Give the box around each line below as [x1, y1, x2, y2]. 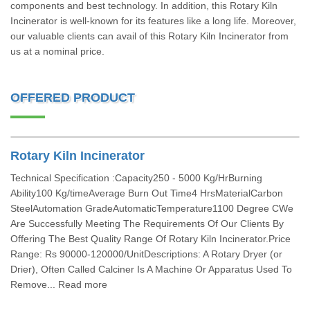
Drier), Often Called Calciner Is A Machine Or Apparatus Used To [10, 264, 292, 275]
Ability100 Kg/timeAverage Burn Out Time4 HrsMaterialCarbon [10, 188, 283, 199]
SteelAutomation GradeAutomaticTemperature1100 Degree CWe [10, 203, 293, 214]
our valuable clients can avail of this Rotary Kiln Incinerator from [10, 30, 289, 42]
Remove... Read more [10, 279, 107, 290]
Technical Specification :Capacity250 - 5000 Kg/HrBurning [10, 172, 262, 183]
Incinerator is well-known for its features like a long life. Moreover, [10, 15, 296, 26]
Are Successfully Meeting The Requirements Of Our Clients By [10, 218, 284, 229]
